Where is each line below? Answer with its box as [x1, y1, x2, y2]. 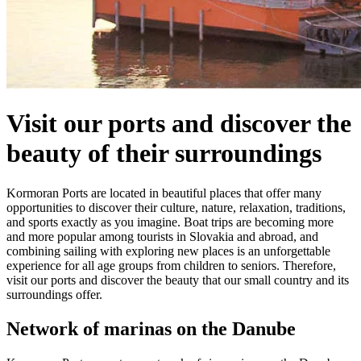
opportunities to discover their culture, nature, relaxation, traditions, [6, 200, 346, 214]
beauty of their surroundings [6, 139, 322, 168]
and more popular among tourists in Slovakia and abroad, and [6, 229, 318, 243]
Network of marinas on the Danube [6, 317, 296, 339]
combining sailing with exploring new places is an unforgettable [6, 243, 330, 258]
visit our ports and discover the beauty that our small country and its [6, 272, 349, 287]
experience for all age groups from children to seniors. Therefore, [6, 258, 336, 272]
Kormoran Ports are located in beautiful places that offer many [6, 185, 322, 200]
